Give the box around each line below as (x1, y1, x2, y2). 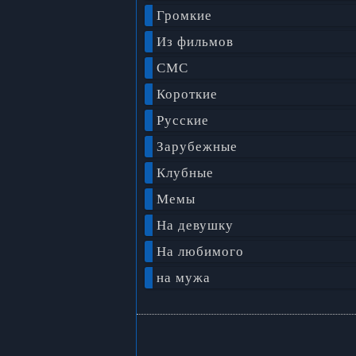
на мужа (156, 270, 211, 285)
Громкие (156, 8, 212, 23)
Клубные (156, 165, 214, 180)
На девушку (156, 218, 234, 233)
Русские (156, 113, 209, 128)
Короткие (156, 87, 218, 102)
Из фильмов (156, 34, 234, 49)
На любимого (156, 244, 244, 259)
